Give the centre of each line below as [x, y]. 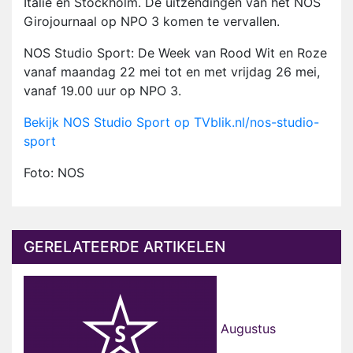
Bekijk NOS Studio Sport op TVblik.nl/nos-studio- [171, 123]
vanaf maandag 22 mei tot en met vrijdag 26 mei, [172, 72]
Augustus [246, 329]
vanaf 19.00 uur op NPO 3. [102, 91]
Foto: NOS [54, 173]
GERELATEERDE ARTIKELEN [124, 247]
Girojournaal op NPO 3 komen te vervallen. [152, 22]
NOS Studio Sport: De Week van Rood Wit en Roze [175, 53]
